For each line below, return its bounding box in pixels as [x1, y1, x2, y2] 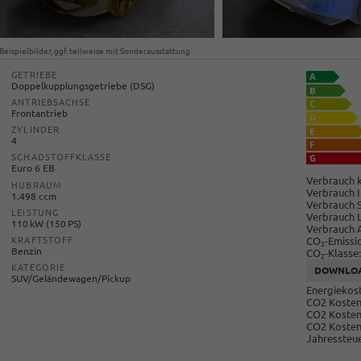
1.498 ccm [11, 190, 57, 201]
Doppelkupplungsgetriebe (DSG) [11, 81, 156, 91]
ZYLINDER [11, 125, 60, 135]
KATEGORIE [11, 262, 65, 272]
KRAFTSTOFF [11, 234, 74, 245]
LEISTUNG [11, 207, 59, 218]
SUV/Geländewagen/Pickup [11, 272, 131, 284]
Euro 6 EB [11, 163, 56, 174]
